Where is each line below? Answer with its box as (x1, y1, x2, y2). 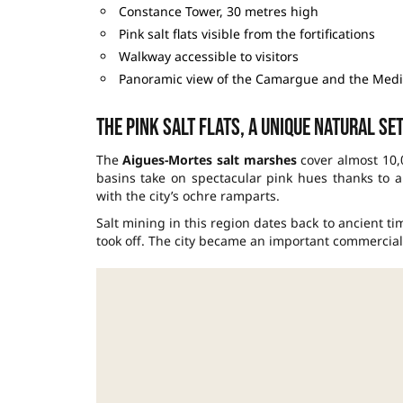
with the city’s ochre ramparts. (95, 186, 280, 204)
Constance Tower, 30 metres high (118, 2, 318, 20)
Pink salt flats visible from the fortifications (118, 24, 375, 42)
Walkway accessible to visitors (118, 47, 299, 65)
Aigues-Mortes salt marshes (122, 150, 297, 168)
